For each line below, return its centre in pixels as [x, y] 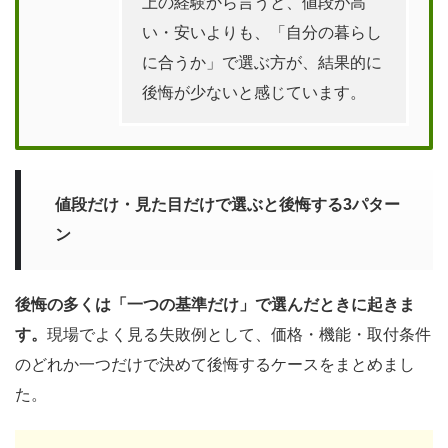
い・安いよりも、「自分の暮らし [262, 33]
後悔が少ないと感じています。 [254, 93]
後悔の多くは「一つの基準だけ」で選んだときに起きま [215, 305]
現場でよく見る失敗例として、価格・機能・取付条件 [239, 335]
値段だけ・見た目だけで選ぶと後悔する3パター [227, 205]
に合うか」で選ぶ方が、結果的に [262, 63]
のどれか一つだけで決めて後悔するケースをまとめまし [215, 365]
